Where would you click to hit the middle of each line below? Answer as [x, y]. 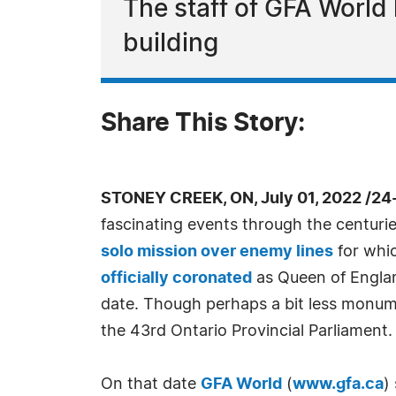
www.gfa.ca [338, 385]
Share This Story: [203, 124]
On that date [151, 385]
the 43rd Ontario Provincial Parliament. [247, 331]
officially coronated [176, 278]
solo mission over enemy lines [217, 252]
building [171, 44]
